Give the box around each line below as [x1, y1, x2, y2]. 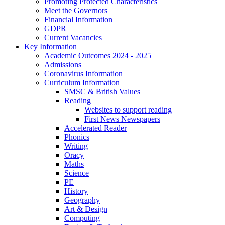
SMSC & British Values [64, 87, 140, 96]
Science [64, 168, 89, 177]
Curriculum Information [44, 78, 120, 87]
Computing [64, 213, 100, 222]
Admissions [44, 60, 81, 69]
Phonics [64, 132, 89, 141]
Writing [64, 141, 88, 150]
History [64, 186, 88, 195]
